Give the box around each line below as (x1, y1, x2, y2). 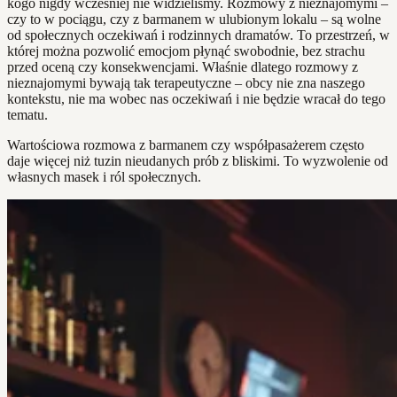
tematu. (7, 107, 48, 123)
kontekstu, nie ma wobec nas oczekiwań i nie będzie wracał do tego (7, 91, 385, 107)
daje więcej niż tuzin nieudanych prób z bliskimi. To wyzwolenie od (7, 153, 388, 169)
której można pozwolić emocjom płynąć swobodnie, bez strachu (7, 43, 365, 59)
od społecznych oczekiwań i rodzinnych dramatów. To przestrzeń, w (7, 27, 390, 43)
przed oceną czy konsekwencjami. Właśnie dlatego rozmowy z (7, 59, 358, 75)
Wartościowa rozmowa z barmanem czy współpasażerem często (7, 137, 364, 153)
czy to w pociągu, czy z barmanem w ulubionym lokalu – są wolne (7, 12, 381, 27)
